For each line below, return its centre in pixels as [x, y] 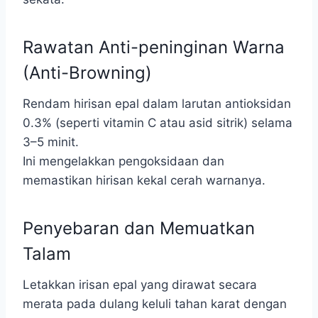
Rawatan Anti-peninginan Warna [154, 47]
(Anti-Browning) [87, 73]
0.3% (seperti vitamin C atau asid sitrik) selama [158, 123]
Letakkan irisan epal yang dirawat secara [140, 285]
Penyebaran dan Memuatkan [139, 228]
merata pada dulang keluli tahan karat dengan [155, 304]
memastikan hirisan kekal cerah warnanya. [144, 180]
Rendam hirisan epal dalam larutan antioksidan [157, 104]
